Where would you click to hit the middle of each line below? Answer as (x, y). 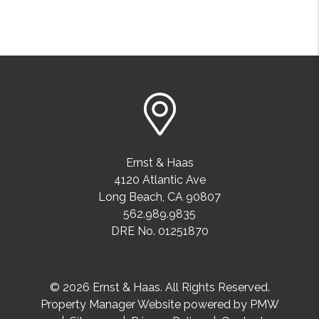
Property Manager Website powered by (145, 305)
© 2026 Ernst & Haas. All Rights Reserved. (159, 288)
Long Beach (130, 197)
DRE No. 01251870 (159, 231)
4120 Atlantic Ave (159, 180)
